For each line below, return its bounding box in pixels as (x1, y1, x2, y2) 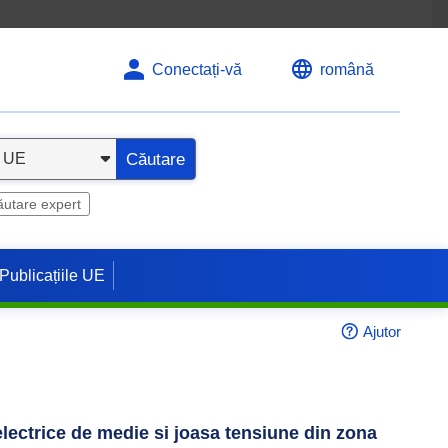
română (320, 61, 374, 78)
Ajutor (363, 323, 401, 340)
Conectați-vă (152, 61, 242, 78)
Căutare (126, 149, 186, 168)
